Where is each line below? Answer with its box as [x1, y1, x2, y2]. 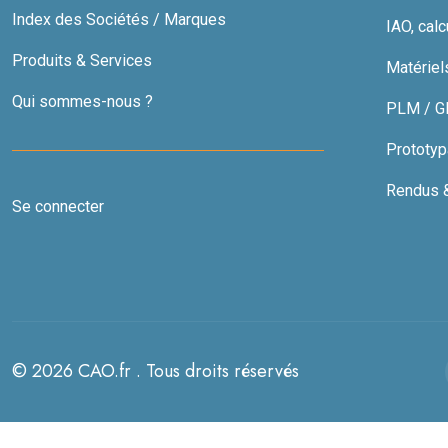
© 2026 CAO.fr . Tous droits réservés [12, 358, 299, 385]
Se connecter [12, 196, 104, 216]
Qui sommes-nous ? [12, 91, 153, 111]
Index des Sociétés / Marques [12, 9, 226, 29]
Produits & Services [12, 50, 152, 70]
